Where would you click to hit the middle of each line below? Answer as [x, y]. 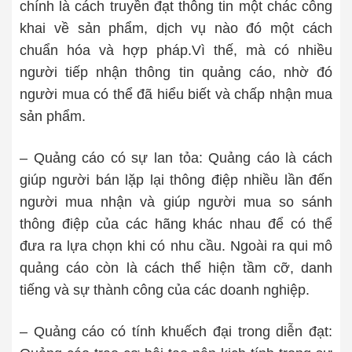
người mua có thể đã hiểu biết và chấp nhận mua [176, 94]
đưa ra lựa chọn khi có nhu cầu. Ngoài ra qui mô [176, 246]
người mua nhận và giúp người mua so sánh [176, 202]
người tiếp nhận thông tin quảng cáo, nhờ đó [176, 72]
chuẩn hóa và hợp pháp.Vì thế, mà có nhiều [176, 50]
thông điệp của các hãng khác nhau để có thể [176, 224]
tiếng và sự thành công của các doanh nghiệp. [165, 290]
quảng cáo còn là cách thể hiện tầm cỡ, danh [176, 268]
